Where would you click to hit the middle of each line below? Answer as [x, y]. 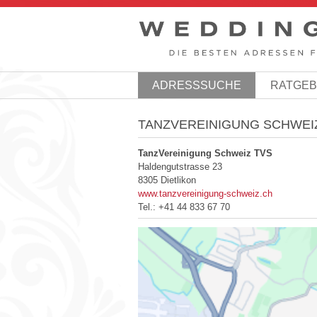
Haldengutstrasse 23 [180, 167]
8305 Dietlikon [167, 180]
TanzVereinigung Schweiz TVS [205, 153]
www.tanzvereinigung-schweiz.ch [205, 194]
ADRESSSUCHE [196, 85]
